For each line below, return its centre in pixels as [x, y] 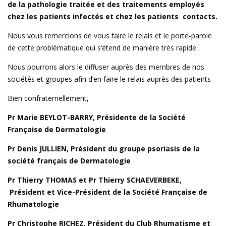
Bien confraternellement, [48, 98]
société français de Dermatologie [69, 161]
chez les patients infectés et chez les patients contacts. [112, 17]
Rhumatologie [33, 204]
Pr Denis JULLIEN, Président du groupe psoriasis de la [104, 149]
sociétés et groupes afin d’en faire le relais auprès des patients [109, 79]
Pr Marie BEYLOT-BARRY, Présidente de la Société [97, 118]
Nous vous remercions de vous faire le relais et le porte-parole [110, 36]
